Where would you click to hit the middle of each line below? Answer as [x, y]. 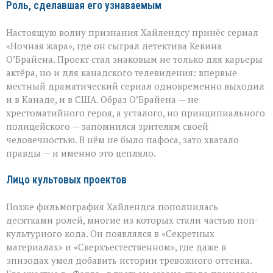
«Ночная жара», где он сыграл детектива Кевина [114, 45]
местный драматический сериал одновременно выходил [135, 86]
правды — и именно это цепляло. [81, 153]
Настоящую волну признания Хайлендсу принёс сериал [132, 32]
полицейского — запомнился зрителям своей [107, 126]
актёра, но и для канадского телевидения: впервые [122, 72]
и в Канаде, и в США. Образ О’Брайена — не [102, 99]
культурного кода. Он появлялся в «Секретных [110, 233]
